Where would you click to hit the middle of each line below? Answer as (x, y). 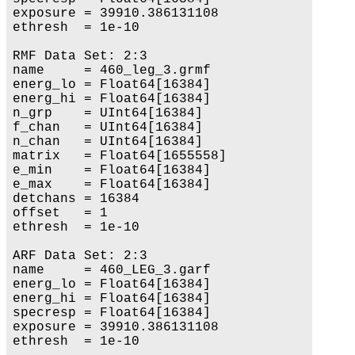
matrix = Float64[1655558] (120, 156)
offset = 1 (60, 213)
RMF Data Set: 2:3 (80, 56)
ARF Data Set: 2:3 (80, 256)
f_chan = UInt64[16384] (108, 127)
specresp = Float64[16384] (112, 313)
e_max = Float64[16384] (112, 184)
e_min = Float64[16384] (112, 170)
